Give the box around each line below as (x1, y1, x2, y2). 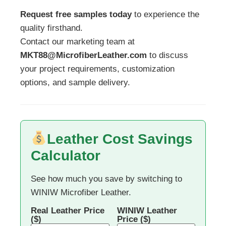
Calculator (31, 147, 100, 163)
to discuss (147, 50, 188, 60)
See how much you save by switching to (31, 174, 182, 184)
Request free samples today (20, 9, 132, 19)
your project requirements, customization (20, 64, 175, 74)
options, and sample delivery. (20, 77, 130, 87)
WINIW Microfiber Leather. (31, 187, 131, 197)
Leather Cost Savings (46, 131, 193, 147)
